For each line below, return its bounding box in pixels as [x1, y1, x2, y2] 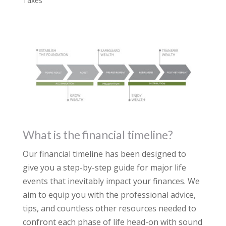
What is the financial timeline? [22, 128, 173, 142]
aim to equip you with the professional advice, [22, 189, 196, 201]
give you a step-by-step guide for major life [22, 162, 186, 174]
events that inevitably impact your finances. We [22, 176, 200, 187]
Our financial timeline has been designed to [22, 148, 186, 160]
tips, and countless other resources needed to [22, 203, 196, 214]
